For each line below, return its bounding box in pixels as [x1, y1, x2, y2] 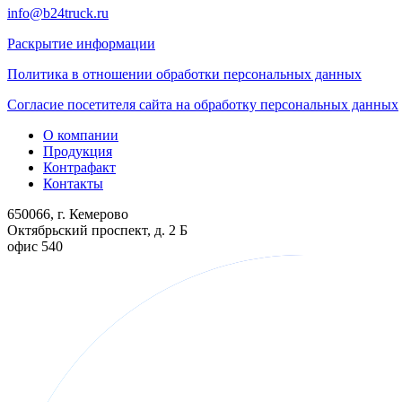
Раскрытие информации [7, 35, 155, 51]
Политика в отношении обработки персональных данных [7, 66, 362, 82]
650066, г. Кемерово [7, 205, 128, 222]
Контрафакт [43, 159, 116, 175]
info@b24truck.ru [7, 4, 109, 21]
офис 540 [7, 238, 63, 254]
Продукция [43, 143, 112, 159]
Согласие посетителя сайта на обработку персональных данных [7, 96, 398, 112]
